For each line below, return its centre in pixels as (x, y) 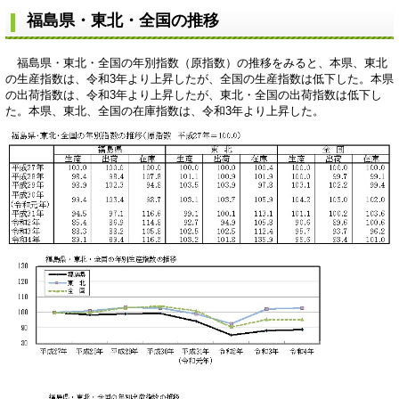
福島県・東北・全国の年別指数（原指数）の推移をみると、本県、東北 (196, 62)
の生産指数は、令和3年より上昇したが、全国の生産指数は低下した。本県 (199, 78)
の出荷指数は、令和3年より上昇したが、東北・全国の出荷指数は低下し (194, 94)
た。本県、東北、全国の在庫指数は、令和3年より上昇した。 (165, 110)
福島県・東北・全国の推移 (123, 20)
